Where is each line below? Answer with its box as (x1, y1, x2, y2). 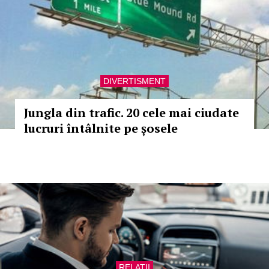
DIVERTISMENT (103, 76, 166, 86)
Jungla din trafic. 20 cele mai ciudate (24, 104, 239, 121)
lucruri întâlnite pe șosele (24, 120, 178, 136)
